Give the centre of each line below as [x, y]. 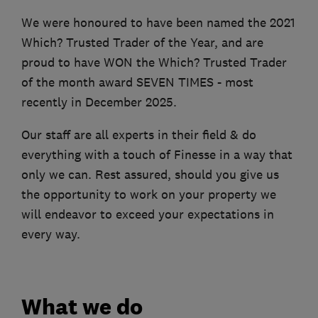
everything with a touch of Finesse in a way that [157, 154]
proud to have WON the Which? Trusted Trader [154, 62]
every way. [51, 234]
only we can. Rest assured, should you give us [150, 174]
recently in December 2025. [99, 102]
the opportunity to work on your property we [149, 194]
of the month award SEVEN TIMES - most [137, 82]
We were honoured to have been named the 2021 [158, 22]
